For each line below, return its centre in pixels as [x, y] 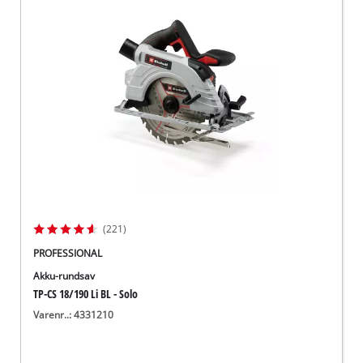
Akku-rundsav [64, 276]
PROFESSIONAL [68, 254]
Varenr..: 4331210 [74, 315]
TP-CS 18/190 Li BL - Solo [86, 294]
